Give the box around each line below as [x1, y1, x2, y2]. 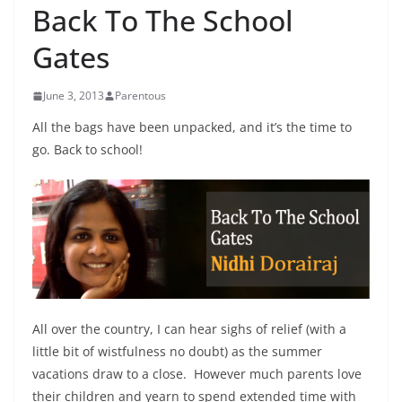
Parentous [115, 88, 166, 104]
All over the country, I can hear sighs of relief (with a [32, 319, 346, 337]
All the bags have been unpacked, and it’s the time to [32, 118, 352, 136]
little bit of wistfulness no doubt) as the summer [32, 342, 322, 360]
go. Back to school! [32, 141, 143, 159]
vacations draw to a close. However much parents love [32, 364, 362, 382]
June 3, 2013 [43, 88, 104, 104]
